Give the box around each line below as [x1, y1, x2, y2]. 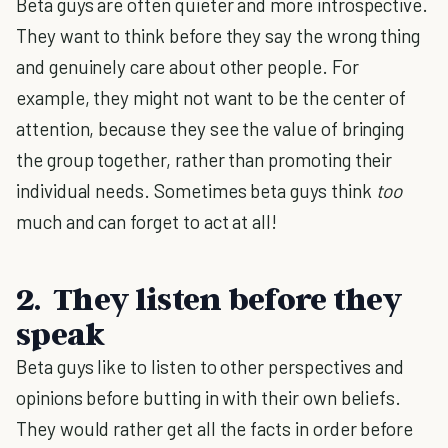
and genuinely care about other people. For [16, 55, 359, 78]
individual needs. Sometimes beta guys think [16, 179, 376, 202]
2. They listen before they [16, 279, 401, 317]
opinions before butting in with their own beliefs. [16, 386, 402, 409]
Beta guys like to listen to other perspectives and [16, 355, 405, 378]
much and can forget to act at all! [16, 210, 278, 233]
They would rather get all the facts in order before [16, 417, 414, 440]
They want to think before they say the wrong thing [16, 24, 421, 47]
